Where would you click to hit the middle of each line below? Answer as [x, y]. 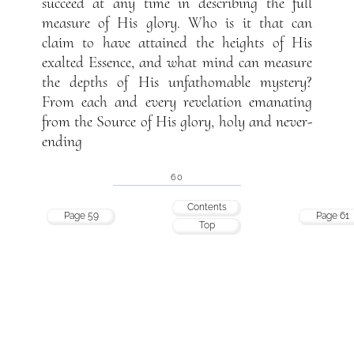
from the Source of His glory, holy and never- [177, 121]
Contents [207, 207]
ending [62, 141]
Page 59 [81, 216]
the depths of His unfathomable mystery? [177, 82]
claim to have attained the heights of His [177, 42]
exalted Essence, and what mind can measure [177, 62]
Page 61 [333, 216]
